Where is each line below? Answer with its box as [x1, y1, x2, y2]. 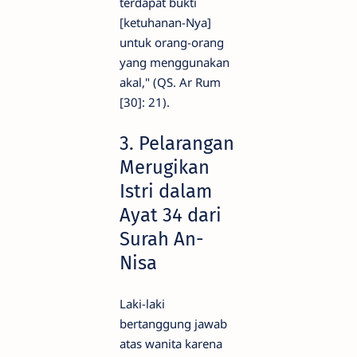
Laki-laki [120, 296, 165, 312]
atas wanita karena [120, 335, 222, 352]
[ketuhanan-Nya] [120, 14, 211, 31]
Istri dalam [120, 180, 212, 203]
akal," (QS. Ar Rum [120, 74, 221, 91]
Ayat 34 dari [120, 204, 222, 227]
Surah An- [120, 228, 204, 251]
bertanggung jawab [120, 316, 227, 332]
